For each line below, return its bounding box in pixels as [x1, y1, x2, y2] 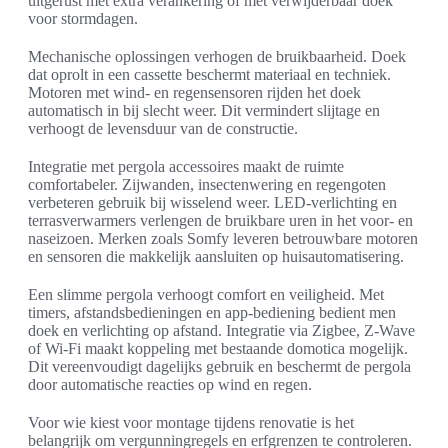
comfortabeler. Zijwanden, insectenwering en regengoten [28, 176, 386, 194]
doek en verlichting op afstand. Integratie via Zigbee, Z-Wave [28, 322, 415, 340]
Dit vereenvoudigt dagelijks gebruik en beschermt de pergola [28, 358, 411, 376]
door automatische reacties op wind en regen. [28, 376, 312, 394]
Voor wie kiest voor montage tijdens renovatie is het [28, 414, 354, 432]
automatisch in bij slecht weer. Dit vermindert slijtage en [28, 102, 380, 120]
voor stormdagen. [28, 10, 138, 28]
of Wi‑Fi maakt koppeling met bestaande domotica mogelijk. [28, 340, 408, 358]
